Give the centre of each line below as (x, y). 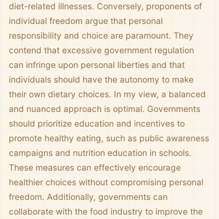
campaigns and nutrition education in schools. (100, 153)
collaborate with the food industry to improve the (106, 211)
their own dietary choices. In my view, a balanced (107, 94)
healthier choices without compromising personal (106, 182)
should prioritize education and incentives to (97, 123)
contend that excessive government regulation (101, 50)
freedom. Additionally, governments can (88, 197)
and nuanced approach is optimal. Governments (105, 109)
